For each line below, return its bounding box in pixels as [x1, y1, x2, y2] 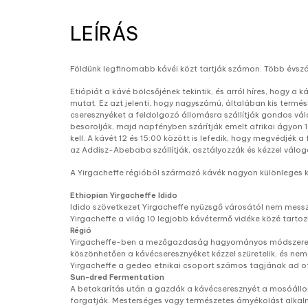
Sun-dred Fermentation [70, 272, 164, 282]
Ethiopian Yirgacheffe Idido [70, 190, 177, 200]
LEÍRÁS [70, 21, 138, 45]
